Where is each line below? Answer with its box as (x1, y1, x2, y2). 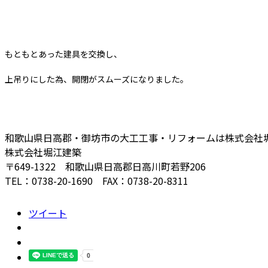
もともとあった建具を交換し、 (5, 48, 122, 60)
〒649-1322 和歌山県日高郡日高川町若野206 (5, 159, 206, 174)
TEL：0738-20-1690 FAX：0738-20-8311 (5, 173, 188, 188)
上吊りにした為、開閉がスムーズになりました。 (5, 73, 188, 86)
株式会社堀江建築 (5, 145, 81, 160)
